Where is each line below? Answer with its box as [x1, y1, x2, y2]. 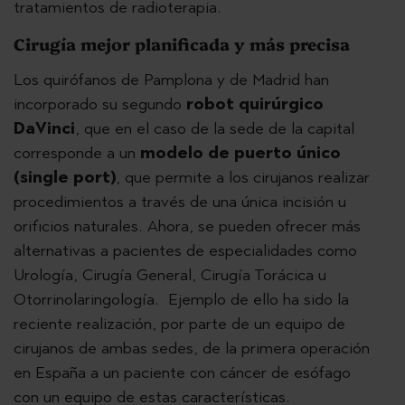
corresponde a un [14, 143, 140, 163]
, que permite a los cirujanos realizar [116, 167, 370, 187]
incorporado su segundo [14, 94, 186, 114]
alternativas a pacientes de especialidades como [14, 240, 357, 260]
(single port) [14, 167, 116, 187]
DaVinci [14, 118, 75, 138]
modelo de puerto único [140, 143, 341, 163]
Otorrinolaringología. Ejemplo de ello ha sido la [14, 289, 349, 309]
